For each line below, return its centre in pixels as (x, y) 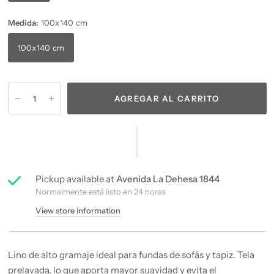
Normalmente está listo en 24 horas (100, 191)
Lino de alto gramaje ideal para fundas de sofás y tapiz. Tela (131, 255)
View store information (78, 210)
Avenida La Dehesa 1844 (168, 179)
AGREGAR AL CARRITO (167, 98)
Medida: (24, 23)
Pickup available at (76, 179)
